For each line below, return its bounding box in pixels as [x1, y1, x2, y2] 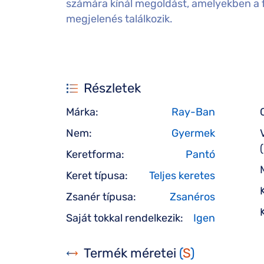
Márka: [66, 105, 98, 118]
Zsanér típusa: [66, 190, 136, 203]
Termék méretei [84, 245, 179, 261]
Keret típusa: [66, 169, 128, 182]
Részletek [84, 80, 141, 96]
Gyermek [171, 127, 215, 140]
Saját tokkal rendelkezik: [66, 212, 183, 225]
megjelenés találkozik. [66, 12, 173, 25]
